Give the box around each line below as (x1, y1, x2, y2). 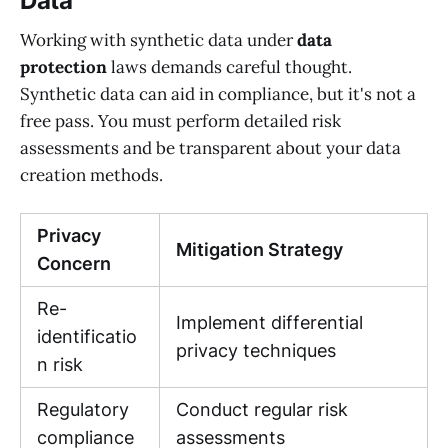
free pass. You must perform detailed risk (20, 110, 341, 133)
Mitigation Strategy (176, 239, 343, 261)
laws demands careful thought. (107, 56, 352, 79)
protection (20, 56, 107, 79)
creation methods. (20, 164, 163, 187)
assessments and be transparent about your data (20, 137, 401, 160)
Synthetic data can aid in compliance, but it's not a (20, 83, 416, 106)
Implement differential (176, 312, 363, 334)
